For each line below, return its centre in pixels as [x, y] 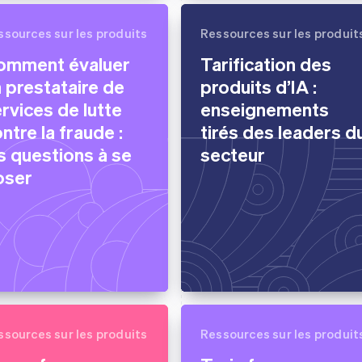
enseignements [265, 109]
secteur [233, 154]
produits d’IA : [259, 86]
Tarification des [266, 63]
